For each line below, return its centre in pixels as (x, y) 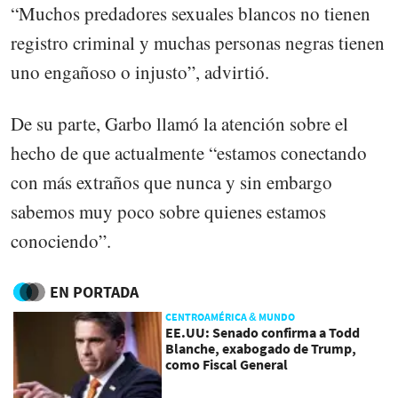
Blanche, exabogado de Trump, (261, 348)
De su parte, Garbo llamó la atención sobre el (179, 123)
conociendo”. (61, 240)
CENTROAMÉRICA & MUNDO (231, 317)
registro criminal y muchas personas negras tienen (198, 42)
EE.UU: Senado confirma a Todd (263, 332)
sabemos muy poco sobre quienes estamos (168, 211)
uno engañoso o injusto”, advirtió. (140, 72)
